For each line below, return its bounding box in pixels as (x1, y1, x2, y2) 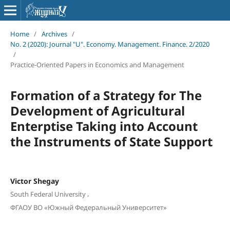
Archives (41, 29, 67, 39)
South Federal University (10, 189, 86, 199)
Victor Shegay (10, 176, 59, 186)
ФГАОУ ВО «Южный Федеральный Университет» (10, 202, 167, 212)
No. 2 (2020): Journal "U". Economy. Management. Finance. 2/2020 (10, 39, 209, 49)
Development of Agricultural (10, 102, 185, 119)
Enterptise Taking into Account (10, 117, 198, 135)
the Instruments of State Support (10, 132, 213, 150)
